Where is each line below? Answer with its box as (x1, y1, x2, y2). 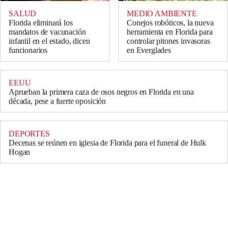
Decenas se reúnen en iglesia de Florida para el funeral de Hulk (9, 138, 206, 148)
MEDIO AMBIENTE (127, 9, 197, 18)
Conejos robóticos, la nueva (127, 18, 214, 27)
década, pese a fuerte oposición (9, 97, 106, 106)
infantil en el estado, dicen (9, 37, 90, 46)
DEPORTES (9, 129, 50, 138)
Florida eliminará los (9, 18, 73, 27)
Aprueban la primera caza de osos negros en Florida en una (9, 88, 194, 97)
